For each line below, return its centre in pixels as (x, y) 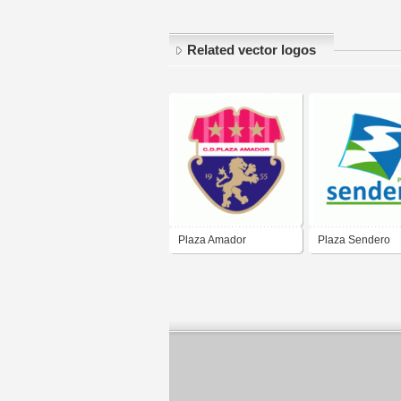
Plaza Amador (212, 240)
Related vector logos (252, 51)
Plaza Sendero (354, 240)
